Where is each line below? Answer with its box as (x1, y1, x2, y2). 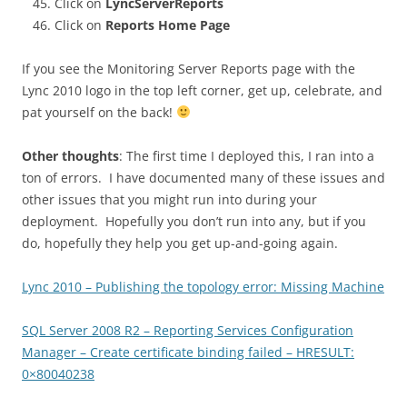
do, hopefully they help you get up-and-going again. (22, 234, 338, 252)
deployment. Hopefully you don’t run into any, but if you (22, 213, 366, 230)
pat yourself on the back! (22, 104, 176, 121)
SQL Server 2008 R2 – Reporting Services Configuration (22, 322, 353, 339)
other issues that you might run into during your (22, 191, 317, 208)
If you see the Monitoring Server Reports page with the (22, 60, 355, 77)
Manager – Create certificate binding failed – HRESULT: (22, 343, 354, 361)
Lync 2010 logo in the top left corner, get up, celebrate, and (22, 82, 382, 99)
